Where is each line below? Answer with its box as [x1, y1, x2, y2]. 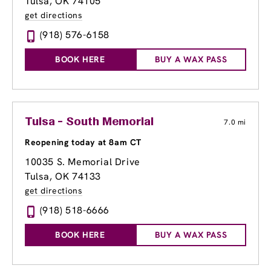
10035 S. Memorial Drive [25, 155, 140, 169]
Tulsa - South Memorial [25, 117, 154, 128]
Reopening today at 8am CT [25, 137, 142, 148]
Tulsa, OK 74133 [25, 170, 101, 183]
